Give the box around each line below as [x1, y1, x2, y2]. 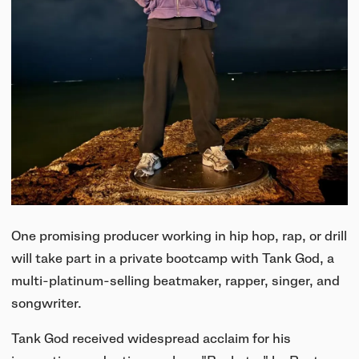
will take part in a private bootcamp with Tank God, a [11, 252, 334, 265]
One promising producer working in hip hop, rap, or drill [11, 229, 347, 243]
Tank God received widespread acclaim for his [11, 332, 291, 345]
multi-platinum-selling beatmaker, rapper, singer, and [11, 274, 340, 288]
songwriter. [11, 296, 82, 310]
